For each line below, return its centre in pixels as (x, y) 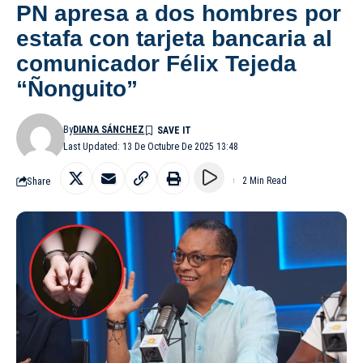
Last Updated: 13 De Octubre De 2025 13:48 (151, 147)
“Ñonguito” (77, 89)
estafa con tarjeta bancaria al (174, 39)
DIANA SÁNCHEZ (109, 130)
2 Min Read (265, 181)
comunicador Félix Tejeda (156, 64)
